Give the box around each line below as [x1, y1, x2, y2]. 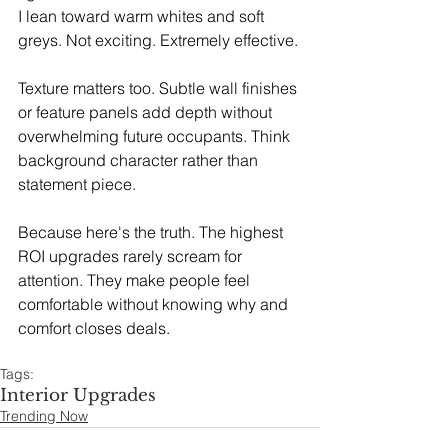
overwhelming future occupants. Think [18, 126, 294, 146]
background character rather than [18, 150, 262, 170]
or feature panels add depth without [18, 102, 276, 122]
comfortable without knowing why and [18, 294, 292, 314]
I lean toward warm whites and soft [18, 6, 268, 26]
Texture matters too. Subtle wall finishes [18, 78, 301, 98]
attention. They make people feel [18, 270, 254, 290]
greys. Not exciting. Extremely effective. [18, 30, 298, 50]
